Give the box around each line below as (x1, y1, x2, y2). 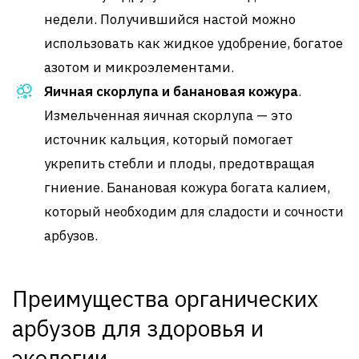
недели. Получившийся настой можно (44, 10, 296, 28)
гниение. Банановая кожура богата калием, (44, 178, 330, 196)
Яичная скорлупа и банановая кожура (44, 82, 298, 100)
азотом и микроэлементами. (44, 58, 234, 76)
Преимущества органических (12, 283, 318, 313)
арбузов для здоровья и (12, 313, 264, 343)
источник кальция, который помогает (44, 130, 293, 148)
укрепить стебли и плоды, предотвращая (44, 154, 315, 172)
